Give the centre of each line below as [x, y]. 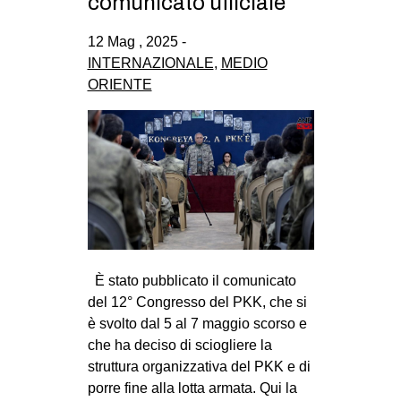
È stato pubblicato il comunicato [192, 280]
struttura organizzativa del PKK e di [199, 366]
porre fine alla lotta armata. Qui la [192, 388]
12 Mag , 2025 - [137, 41]
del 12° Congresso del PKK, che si [197, 302]
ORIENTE [119, 84]
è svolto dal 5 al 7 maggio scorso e [197, 323]
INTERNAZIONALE [150, 63]
